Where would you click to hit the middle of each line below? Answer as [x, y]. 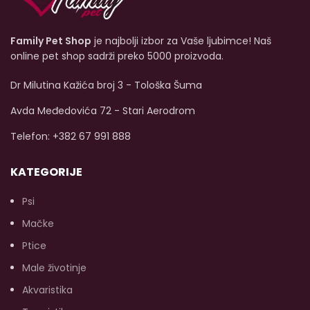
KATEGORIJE [46, 172]
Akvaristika [47, 290]
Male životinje [54, 267]
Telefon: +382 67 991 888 [71, 136]
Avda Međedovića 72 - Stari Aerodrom [103, 110]
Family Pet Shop [51, 40]
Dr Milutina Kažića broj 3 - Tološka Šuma [106, 85]
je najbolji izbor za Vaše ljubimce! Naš [181, 40]
